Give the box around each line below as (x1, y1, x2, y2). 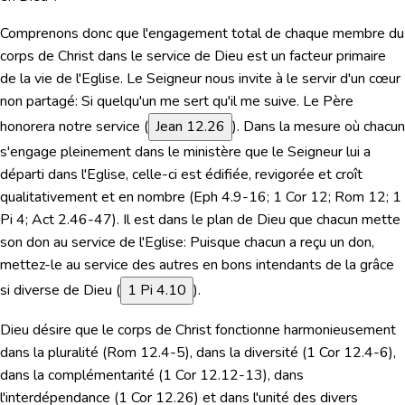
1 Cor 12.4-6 (306, 343, 389, 363)
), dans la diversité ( (185, 343, 306, 363)
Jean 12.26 (155, 117, 225, 137)
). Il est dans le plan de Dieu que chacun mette (112, 210, 400, 231)
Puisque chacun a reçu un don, (190, 232, 374, 253)
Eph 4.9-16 (193, 187, 267, 208)
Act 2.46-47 (32, 210, 112, 231)
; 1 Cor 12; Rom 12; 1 (267, 187, 401, 208)
